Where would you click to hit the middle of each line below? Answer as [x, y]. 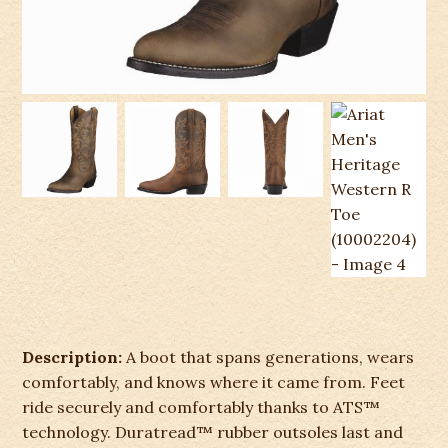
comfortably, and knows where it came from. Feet [214, 382]
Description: [72, 357]
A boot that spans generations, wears [268, 357]
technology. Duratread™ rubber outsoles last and [213, 432]
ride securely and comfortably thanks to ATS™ [201, 407]
